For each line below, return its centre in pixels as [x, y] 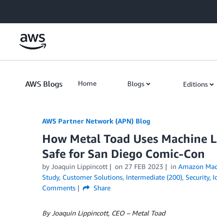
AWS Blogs [44, 84]
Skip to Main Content [37, 9]
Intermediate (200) [154, 177]
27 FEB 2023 [144, 166]
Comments [59, 188]
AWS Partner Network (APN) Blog [96, 121]
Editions [195, 84]
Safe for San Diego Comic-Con [124, 154]
